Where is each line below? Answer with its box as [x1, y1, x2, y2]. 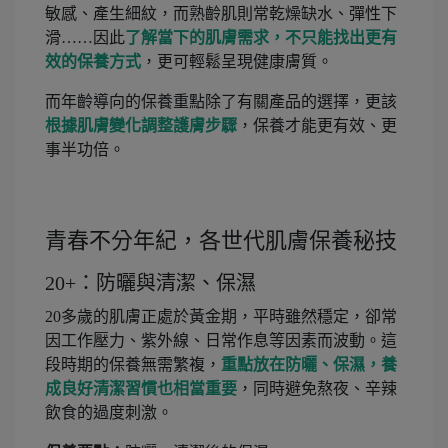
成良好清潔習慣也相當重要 [45, 379, 237, 397]
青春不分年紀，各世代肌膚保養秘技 [45, 227, 397, 253]
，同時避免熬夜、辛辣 [237, 379, 397, 397]
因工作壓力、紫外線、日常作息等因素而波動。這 [45, 331, 397, 349]
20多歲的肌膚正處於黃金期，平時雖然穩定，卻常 [45, 307, 397, 325]
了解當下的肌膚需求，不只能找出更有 [125, 28, 397, 46]
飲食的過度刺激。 [45, 403, 181, 421]
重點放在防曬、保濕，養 [221, 355, 397, 373]
